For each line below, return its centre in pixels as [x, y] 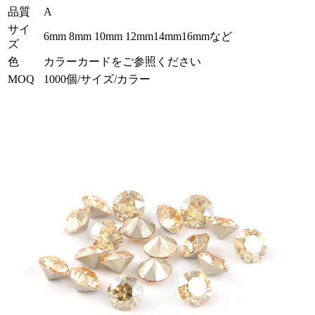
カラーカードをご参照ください [122, 62]
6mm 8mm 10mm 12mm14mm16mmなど [138, 37]
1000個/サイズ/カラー [97, 79]
